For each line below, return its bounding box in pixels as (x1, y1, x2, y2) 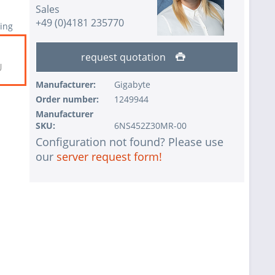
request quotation (81, 50, 168, 64)
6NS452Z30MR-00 (114, 120, 187, 132)
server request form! (56, 149, 162, 165)
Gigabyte (114, 79, 150, 91)
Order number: (36, 93, 99, 106)
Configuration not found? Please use (36, 134, 223, 150)
